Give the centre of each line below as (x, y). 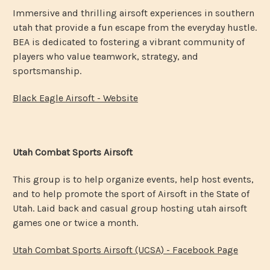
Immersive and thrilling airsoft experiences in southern (133, 13)
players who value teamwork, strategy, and (105, 56)
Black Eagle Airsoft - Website (75, 98)
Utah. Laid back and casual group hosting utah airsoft (130, 208)
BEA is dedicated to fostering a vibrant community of (129, 42)
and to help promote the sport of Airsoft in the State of (131, 193)
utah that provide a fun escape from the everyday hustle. (135, 27)
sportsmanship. (47, 71)
